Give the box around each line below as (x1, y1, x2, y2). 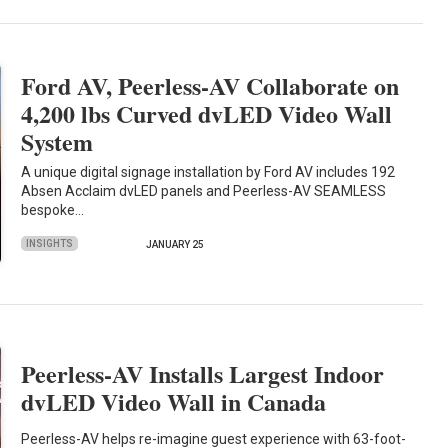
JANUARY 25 (146, 239, 205, 251)
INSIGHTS (26, 237, 74, 249)
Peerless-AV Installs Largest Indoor (21, 355, 385, 391)
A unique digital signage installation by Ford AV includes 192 (21, 164, 396, 181)
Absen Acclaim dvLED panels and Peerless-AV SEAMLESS (21, 183, 387, 200)
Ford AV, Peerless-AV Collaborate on (21, 67, 400, 103)
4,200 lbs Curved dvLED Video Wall (21, 95, 393, 131)
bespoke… (21, 202, 85, 219)
